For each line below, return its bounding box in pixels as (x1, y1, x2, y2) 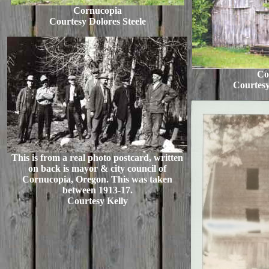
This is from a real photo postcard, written (11, 153, 183, 163)
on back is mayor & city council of (28, 163, 166, 174)
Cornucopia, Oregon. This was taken (22, 174, 172, 184)
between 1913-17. (62, 185, 133, 195)
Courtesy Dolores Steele (49, 16, 146, 26)
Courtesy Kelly (67, 196, 128, 206)
